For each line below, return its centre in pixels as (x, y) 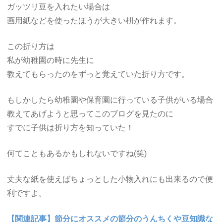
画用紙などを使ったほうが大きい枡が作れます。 (94, 20)
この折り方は (31, 46)
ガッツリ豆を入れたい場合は (59, 6)
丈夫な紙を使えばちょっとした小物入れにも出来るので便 (110, 179)
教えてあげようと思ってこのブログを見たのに (90, 113)
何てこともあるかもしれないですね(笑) (77, 153)
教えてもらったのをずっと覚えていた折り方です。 (98, 74)
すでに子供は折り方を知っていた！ (71, 127)
